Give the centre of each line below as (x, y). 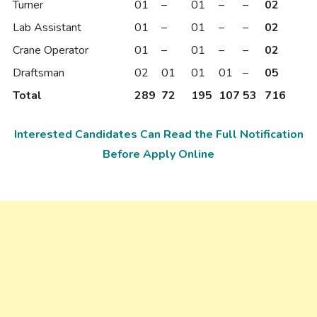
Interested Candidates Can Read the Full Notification (158, 134)
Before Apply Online (158, 154)
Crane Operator (51, 50)
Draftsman (39, 73)
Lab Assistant (47, 28)
